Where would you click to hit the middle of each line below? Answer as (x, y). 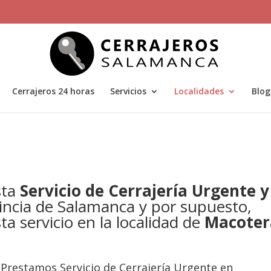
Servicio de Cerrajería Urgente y (145, 191)
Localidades (199, 91)
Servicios (128, 91)
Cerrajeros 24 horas (53, 91)
